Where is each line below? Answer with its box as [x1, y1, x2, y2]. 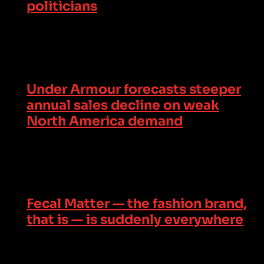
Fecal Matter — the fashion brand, [27, 196, 247, 212]
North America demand [27, 113, 183, 129]
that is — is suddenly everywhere [27, 212, 243, 228]
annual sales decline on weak [27, 97, 219, 113]
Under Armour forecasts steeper [27, 81, 241, 97]
